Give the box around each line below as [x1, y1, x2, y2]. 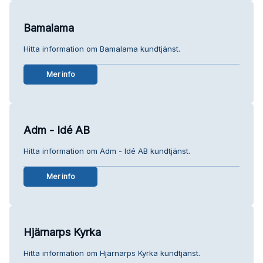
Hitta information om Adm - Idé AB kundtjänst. [23, 146, 190, 156]
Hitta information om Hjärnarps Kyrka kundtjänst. [23, 248, 200, 258]
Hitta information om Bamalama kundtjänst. [23, 43, 180, 53]
